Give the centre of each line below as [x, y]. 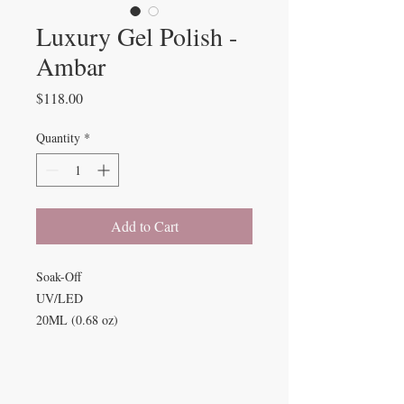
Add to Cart [144, 226]
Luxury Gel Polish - [137, 36]
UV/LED [64, 298]
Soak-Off [63, 276]
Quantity [58, 138]
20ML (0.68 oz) [77, 320]
